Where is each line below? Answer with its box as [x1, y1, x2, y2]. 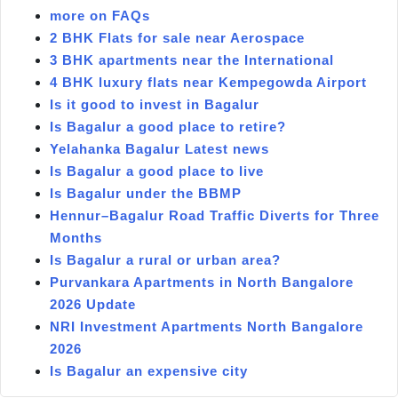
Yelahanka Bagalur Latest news [50, 140, 269, 156]
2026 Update [50, 296, 136, 312]
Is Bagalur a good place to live [50, 163, 264, 179]
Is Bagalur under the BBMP [50, 185, 242, 201]
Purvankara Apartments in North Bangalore [50, 274, 354, 290]
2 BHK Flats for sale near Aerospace [50, 29, 305, 45]
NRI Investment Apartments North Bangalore [50, 318, 363, 334]
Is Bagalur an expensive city [50, 362, 248, 378]
